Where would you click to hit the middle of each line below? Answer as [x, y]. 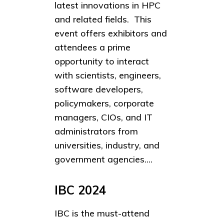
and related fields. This [103, 19]
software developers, [99, 89]
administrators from [96, 131]
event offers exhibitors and [111, 33]
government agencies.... [103, 159]
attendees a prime [92, 47]
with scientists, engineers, [108, 75]
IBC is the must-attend [102, 213]
